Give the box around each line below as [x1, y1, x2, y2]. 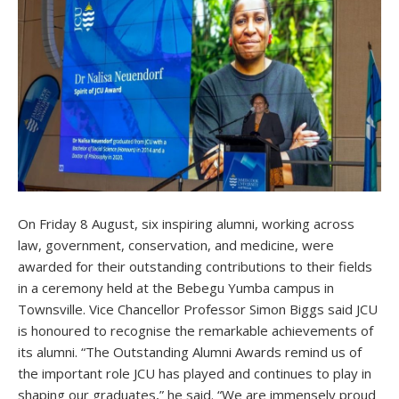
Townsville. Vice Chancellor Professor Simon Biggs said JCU [18, 300, 378, 319]
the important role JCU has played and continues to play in [18, 364, 371, 383]
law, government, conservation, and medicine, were [18, 236, 334, 255]
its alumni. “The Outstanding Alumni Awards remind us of [18, 343, 362, 362]
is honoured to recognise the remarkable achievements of [18, 322, 373, 340]
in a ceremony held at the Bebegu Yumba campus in [18, 279, 334, 297]
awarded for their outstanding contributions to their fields [18, 257, 372, 276]
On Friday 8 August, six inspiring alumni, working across [18, 215, 354, 233]
